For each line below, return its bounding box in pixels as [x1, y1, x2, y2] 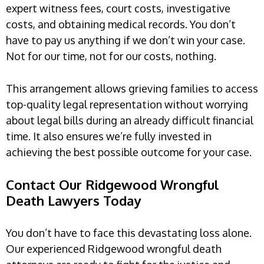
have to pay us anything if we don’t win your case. [6, 33, 245, 47]
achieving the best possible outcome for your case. [6, 145, 252, 159]
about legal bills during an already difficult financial [6, 113, 253, 127]
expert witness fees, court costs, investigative [6, 1, 230, 15]
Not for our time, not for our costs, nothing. [6, 49, 216, 62]
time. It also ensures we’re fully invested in [6, 129, 212, 143]
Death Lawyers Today [6, 192, 141, 209]
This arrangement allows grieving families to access [6, 81, 258, 95]
